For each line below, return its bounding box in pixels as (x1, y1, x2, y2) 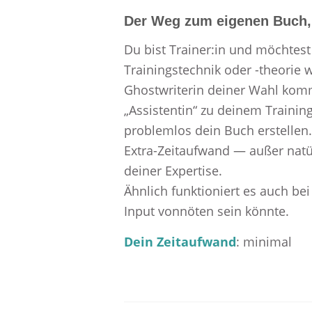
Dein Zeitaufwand (123, 233, 236, 250)
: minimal (235, 233, 292, 250)
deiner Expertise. (123, 162, 222, 179)
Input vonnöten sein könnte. (123, 202, 289, 219)
